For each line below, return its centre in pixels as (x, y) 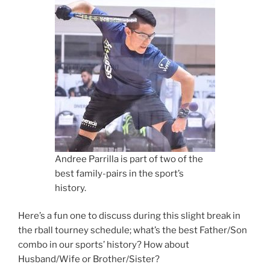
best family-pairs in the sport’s (119, 173)
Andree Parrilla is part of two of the (129, 159)
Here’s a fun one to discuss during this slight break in (129, 216)
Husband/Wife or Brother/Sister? (89, 259)
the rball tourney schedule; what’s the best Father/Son (133, 231)
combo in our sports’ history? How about (104, 245)
